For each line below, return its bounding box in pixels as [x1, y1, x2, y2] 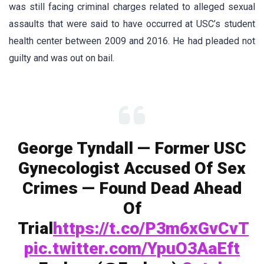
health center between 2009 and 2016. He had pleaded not [9, 35, 255, 47]
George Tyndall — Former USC [18, 138, 246, 158]
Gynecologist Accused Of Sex [18, 158, 246, 178]
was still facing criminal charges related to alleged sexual [9, 1, 255, 13]
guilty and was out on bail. [9, 52, 114, 64]
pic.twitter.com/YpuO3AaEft [24, 238, 240, 258]
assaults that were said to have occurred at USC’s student [9, 18, 255, 30]
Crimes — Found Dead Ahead [22, 178, 242, 198]
